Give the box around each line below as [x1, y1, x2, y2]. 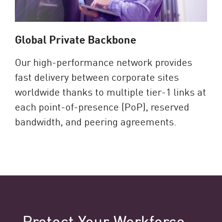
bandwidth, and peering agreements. [15, 113, 176, 128]
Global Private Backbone [15, 31, 136, 47]
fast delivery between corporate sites [15, 69, 179, 83]
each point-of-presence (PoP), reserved [15, 99, 189, 113]
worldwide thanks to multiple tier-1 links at [15, 84, 206, 98]
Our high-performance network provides [15, 54, 192, 68]
